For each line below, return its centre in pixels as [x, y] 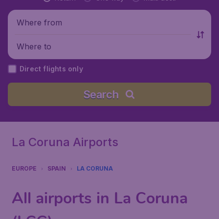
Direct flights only [51, 69]
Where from [39, 22]
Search [101, 94]
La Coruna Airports [65, 142]
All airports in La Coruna [100, 198]
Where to [34, 46]
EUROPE [24, 168]
